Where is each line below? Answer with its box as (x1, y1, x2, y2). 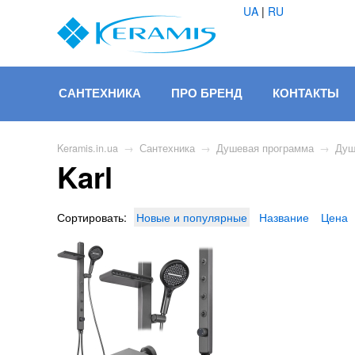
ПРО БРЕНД (171, 84, 242, 101)
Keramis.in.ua (57, 141, 118, 155)
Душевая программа (216, 141, 314, 155)
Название (259, 209, 309, 225)
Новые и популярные (136, 209, 247, 225)
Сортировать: (57, 209, 127, 225)
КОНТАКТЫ (273, 84, 339, 101)
